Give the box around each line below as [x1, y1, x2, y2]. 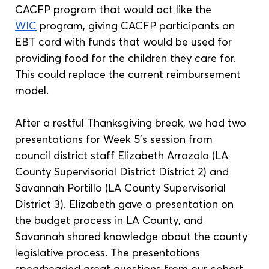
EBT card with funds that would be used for [15, 35, 235, 49]
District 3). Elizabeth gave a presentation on [15, 197, 237, 211]
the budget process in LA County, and [15, 213, 207, 228]
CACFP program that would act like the [15, 2, 215, 17]
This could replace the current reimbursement [15, 67, 244, 82]
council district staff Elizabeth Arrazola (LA [15, 148, 232, 163]
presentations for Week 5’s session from [15, 132, 216, 147]
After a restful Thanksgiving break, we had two [15, 116, 250, 130]
